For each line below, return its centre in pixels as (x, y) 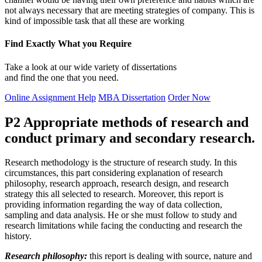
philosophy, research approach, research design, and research (117, 184)
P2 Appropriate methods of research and (127, 122)
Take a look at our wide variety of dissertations (91, 67)
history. (18, 236)
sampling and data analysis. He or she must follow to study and (121, 215)
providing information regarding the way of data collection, (113, 205)
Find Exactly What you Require (68, 44)
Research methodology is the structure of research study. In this (121, 163)
